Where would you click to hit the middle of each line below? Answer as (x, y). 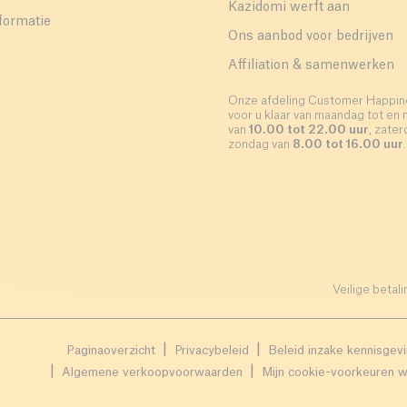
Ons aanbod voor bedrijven (310, 37)
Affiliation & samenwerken (311, 66)
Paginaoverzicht (111, 351)
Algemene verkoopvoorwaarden (152, 372)
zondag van (260, 144)
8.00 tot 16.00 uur (347, 144)
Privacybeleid (212, 351)
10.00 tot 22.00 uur (308, 130)
